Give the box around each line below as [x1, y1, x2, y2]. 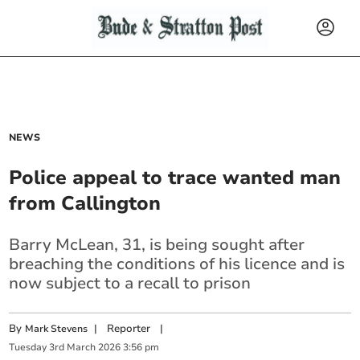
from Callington [9, 190, 162, 216]
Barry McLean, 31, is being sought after [9, 234, 305, 256]
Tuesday [9, 341, 47, 354]
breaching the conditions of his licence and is [9, 253, 346, 275]
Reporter [107, 321, 151, 336]
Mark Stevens [25, 322, 88, 335]
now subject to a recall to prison [9, 272, 252, 294]
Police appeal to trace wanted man [9, 165, 342, 190]
